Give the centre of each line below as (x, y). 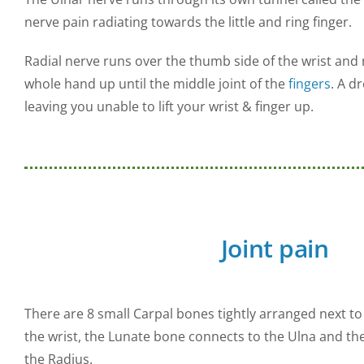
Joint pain (275, 248)
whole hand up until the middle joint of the (156, 84)
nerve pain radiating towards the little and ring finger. (188, 22)
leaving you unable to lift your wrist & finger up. (169, 106)
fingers (309, 84)
